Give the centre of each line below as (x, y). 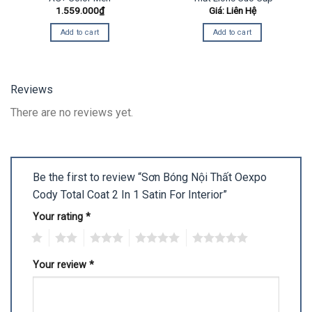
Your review (61, 265)
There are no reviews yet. (72, 113)
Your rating (59, 217)
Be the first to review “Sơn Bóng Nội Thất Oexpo (150, 177)
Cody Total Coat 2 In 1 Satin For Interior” (131, 194)
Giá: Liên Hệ (232, 11)
